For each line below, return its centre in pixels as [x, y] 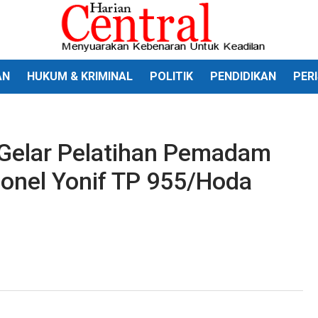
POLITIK [171, 76]
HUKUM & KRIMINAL [80, 76]
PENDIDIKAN [243, 76]
